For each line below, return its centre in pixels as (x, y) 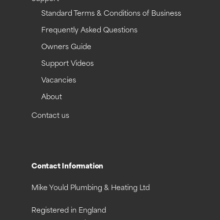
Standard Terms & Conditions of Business (111, 14)
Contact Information (68, 167)
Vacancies (59, 81)
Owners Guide (66, 48)
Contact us (50, 116)
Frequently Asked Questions (89, 31)
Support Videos (68, 64)
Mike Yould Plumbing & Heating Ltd (91, 189)
